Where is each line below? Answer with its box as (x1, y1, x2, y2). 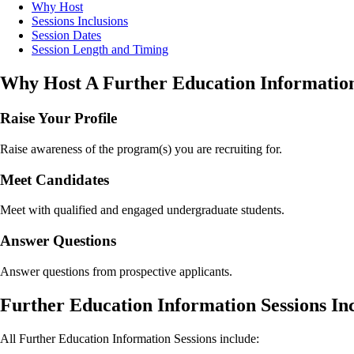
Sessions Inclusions (32, 14, 128, 28)
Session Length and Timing (32, 43, 168, 57)
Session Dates (32, 28, 101, 43)
